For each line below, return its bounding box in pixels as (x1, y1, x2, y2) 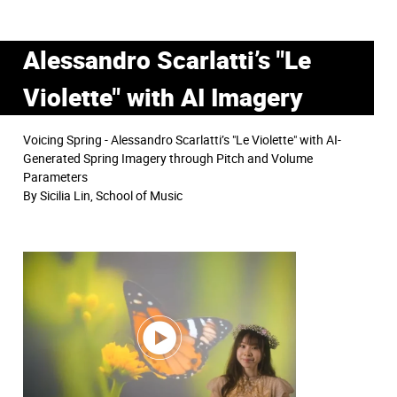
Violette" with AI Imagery (23, 80, 303, 114)
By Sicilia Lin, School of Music (23, 187, 183, 205)
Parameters (23, 168, 88, 186)
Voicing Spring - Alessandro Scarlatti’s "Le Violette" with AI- (23, 131, 341, 149)
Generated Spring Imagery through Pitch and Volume (23, 150, 313, 167)
